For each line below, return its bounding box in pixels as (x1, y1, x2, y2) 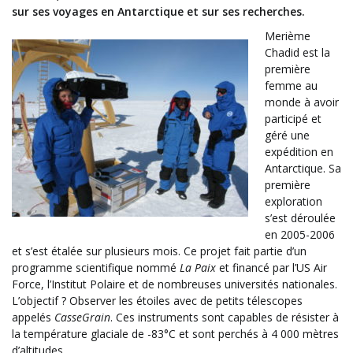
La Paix (180, 259, 216, 275)
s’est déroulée (265, 210, 336, 225)
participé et (265, 110, 321, 126)
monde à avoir (265, 94, 339, 110)
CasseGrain (54, 309, 110, 325)
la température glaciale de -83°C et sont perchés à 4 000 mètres (12, 325, 339, 341)
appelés (12, 309, 54, 325)
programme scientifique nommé (12, 259, 180, 275)
